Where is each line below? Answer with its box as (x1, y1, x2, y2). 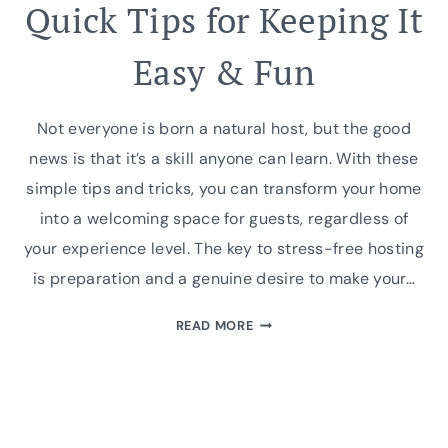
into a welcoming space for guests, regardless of (39, 208, 409, 230)
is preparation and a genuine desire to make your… (33, 268, 415, 290)
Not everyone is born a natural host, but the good (37, 118, 411, 140)
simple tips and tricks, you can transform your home (26, 178, 422, 200)
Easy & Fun (132, 49, 316, 96)
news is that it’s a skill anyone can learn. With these (29, 148, 419, 170)
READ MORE (175, 317, 254, 335)
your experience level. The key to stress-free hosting (24, 238, 424, 260)
